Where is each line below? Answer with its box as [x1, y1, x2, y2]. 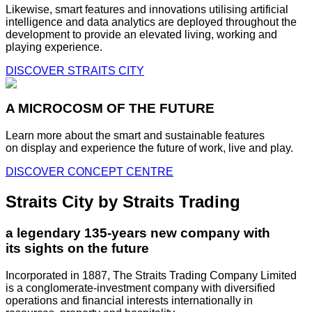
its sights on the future [6, 241, 149, 256]
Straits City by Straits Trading [6, 192, 240, 212]
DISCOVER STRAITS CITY [6, 64, 144, 77]
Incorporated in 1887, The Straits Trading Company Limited [6, 269, 297, 281]
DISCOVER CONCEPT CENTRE [6, 166, 173, 178]
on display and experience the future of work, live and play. [6, 142, 293, 155]
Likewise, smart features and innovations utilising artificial [6, 3, 288, 15]
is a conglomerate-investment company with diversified [6, 281, 275, 294]
